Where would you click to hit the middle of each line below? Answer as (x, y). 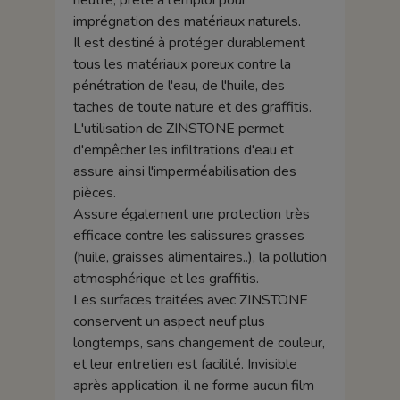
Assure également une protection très (191, 215)
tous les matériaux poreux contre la (182, 65)
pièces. (94, 193)
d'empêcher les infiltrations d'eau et (183, 150)
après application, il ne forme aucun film (193, 386)
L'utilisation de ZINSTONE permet (178, 129)
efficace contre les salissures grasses (188, 236)
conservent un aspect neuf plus (169, 322)
